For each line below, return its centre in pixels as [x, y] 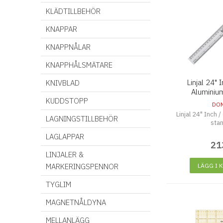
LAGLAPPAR [65, 137]
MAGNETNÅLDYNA [76, 202]
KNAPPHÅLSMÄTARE [79, 65]
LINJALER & [65, 155]
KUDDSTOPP [67, 101]
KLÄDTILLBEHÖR [73, 11]
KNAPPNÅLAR [68, 47]
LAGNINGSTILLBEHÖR [82, 119]
